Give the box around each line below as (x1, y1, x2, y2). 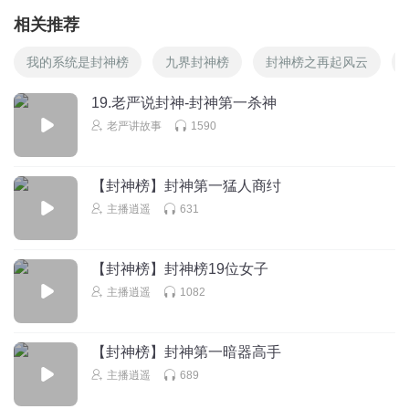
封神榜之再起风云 (266, 54, 368, 69)
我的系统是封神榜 (26, 54, 129, 69)
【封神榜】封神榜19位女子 (91, 260, 268, 277)
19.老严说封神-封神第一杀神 (91, 94, 277, 110)
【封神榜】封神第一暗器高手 (91, 343, 281, 360)
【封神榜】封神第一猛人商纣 (91, 177, 281, 194)
